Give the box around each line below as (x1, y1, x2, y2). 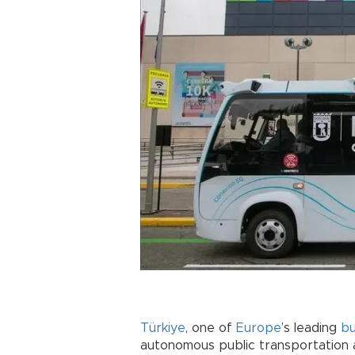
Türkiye (140, 321, 185, 334)
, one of (185, 321, 236, 334)
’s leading (281, 321, 341, 334)
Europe (236, 321, 281, 334)
